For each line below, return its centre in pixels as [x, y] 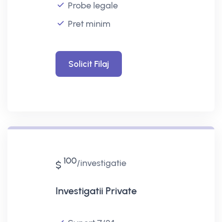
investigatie [103, 163]
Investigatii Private [96, 191]
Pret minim [89, 24]
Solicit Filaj [88, 64]
